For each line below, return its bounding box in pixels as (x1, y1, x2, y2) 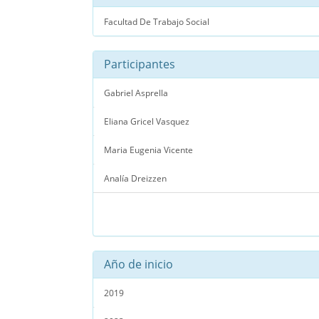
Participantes (104, 56, 175, 72)
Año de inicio (104, 256, 173, 272)
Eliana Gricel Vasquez (104, 115, 189, 127)
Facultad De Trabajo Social (104, 15, 209, 27)
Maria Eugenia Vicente (104, 143, 193, 155)
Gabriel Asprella (104, 86, 168, 98)
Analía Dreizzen (104, 172, 167, 184)
